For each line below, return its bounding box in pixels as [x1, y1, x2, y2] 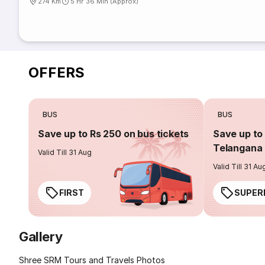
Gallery [19, 229, 63, 244]
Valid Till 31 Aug [38, 148, 92, 157]
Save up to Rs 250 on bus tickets [38, 128, 189, 140]
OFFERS [28, 63, 85, 81]
